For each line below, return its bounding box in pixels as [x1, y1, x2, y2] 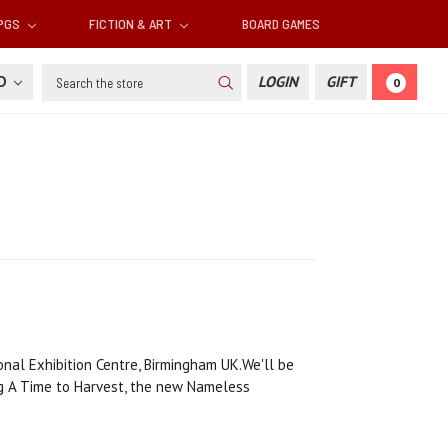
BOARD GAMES [241, 15, 320, 33]
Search [41, 65, 86, 85]
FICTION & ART [89, 15, 176, 33]
